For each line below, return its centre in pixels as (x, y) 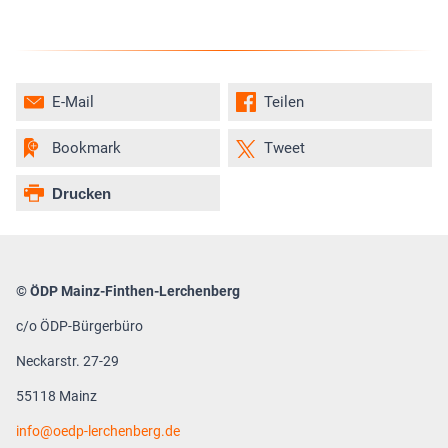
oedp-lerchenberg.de (116, 431)
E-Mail (73, 102)
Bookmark (86, 148)
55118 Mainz (56, 396)
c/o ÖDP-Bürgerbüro (79, 326)
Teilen (284, 102)
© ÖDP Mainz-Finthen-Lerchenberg (128, 291)
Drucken (81, 193)
